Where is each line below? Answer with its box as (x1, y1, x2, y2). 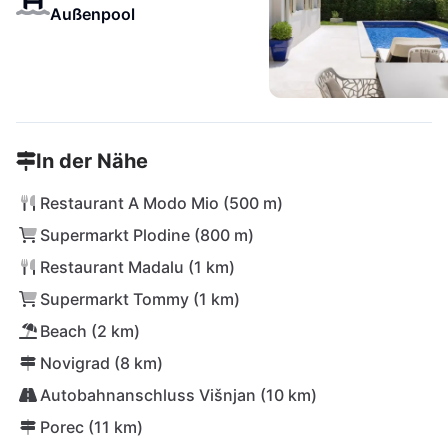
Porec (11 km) (40, 417, 143, 437)
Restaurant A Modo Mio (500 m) (40, 193, 283, 213)
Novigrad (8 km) (40, 353, 163, 373)
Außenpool (49, 4, 135, 24)
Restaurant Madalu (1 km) (40, 257, 235, 277)
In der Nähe (36, 149, 148, 173)
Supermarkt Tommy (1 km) (40, 289, 240, 309)
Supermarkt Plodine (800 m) (40, 225, 254, 245)
